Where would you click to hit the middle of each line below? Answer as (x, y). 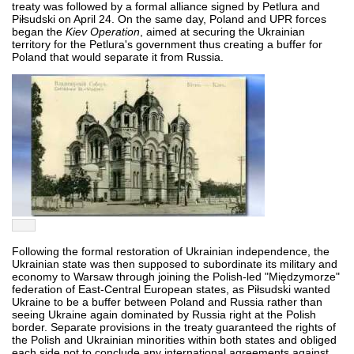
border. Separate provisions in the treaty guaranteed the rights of (174, 327)
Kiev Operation (103, 31)
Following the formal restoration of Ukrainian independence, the (171, 251)
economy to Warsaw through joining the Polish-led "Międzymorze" (176, 276)
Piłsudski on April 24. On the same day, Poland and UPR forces (169, 19)
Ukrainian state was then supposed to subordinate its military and (175, 264)
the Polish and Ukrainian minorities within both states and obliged (174, 339)
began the (39, 31)
